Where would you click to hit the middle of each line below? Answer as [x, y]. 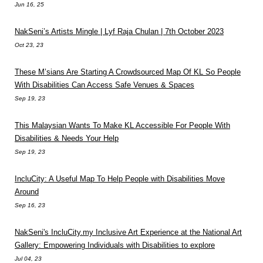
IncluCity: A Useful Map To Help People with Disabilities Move [120, 178]
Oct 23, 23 [29, 45]
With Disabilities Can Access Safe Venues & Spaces [104, 85]
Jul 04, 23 [28, 258]
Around [27, 191]
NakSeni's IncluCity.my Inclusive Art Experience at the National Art [128, 232]
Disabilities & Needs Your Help [67, 138]
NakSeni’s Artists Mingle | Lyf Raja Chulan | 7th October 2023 [119, 31]
